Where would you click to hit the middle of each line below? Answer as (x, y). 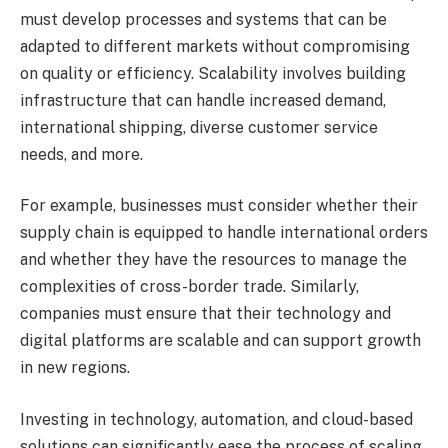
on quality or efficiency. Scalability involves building (213, 73)
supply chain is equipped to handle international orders (224, 233)
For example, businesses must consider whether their (219, 206)
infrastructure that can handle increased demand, (203, 100)
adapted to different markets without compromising (215, 46)
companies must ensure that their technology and (205, 314)
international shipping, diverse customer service (199, 127)
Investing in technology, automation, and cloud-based (216, 419)
